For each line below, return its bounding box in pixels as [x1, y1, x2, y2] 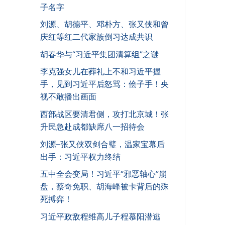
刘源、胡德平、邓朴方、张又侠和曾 [40, 19, 169, 30]
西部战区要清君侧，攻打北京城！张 [40, 109, 169, 120]
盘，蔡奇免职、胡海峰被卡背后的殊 [40, 181, 169, 192]
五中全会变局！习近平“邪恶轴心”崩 [40, 169, 167, 179]
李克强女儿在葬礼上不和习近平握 [40, 66, 161, 77]
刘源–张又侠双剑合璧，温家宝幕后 [40, 139, 165, 149]
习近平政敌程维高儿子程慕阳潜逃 [40, 211, 161, 221]
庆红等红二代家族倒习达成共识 [40, 32, 153, 42]
